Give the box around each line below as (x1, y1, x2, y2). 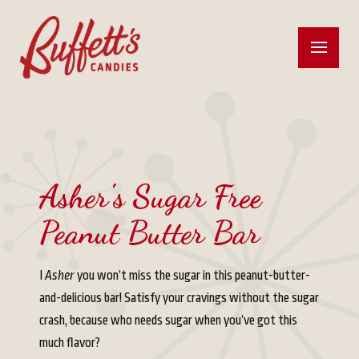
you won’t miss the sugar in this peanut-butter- (74, 268, 310, 284)
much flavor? (38, 336, 100, 351)
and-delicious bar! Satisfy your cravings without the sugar (38, 291, 319, 306)
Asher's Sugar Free (38, 177, 261, 216)
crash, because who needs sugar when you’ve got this (38, 313, 297, 329)
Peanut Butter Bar (38, 213, 260, 252)
